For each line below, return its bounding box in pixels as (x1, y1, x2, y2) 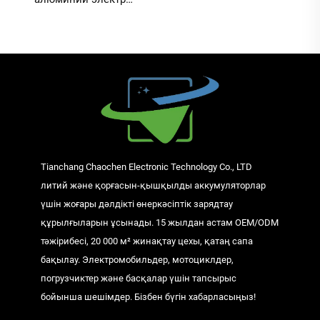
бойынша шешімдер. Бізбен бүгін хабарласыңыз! (40, 291, 256, 303)
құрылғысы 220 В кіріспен (13, 87, 147, 101)
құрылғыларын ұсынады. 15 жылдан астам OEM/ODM (40, 217, 279, 229)
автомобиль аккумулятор (15, 9, 145, 22)
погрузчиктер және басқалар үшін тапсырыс (40, 273, 236, 284)
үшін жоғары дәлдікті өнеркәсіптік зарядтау (40, 199, 233, 210)
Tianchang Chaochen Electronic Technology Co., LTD (40, 161, 252, 173)
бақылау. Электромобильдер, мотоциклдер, (40, 254, 234, 266)
